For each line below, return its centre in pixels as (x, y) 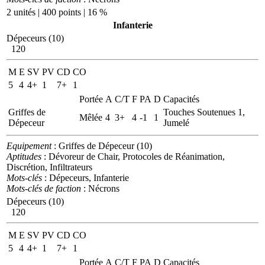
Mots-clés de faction (44, 188)
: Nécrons (100, 188)
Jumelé (176, 122)
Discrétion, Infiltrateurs (49, 167)
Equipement (29, 146)
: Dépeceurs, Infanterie (85, 177)
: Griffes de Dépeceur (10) (102, 146)
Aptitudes (24, 156)
